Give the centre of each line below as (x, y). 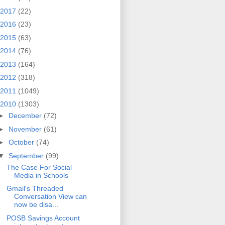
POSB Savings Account (43, 218)
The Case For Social (39, 167)
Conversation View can (50, 197)
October (22, 142)
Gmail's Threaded (35, 189)
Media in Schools (41, 175)
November (26, 129)
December (26, 116)
